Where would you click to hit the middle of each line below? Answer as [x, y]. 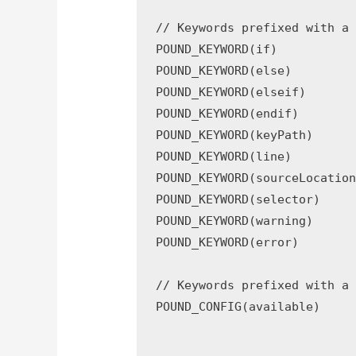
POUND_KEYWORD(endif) [228, 114]
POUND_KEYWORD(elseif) [231, 93]
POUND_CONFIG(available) [238, 307]
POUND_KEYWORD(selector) [238, 200]
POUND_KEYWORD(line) [224, 157]
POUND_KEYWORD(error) [228, 243]
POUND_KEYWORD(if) [217, 50]
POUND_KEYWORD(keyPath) [235, 135]
